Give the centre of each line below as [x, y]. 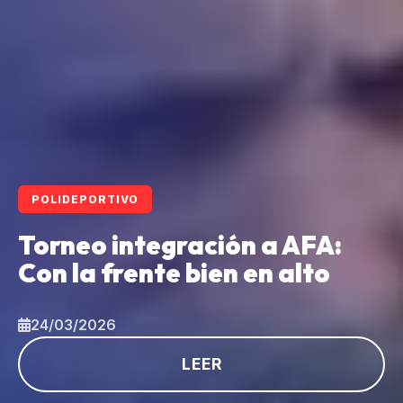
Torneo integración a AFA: [180, 244]
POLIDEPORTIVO [85, 199]
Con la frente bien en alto [174, 272]
